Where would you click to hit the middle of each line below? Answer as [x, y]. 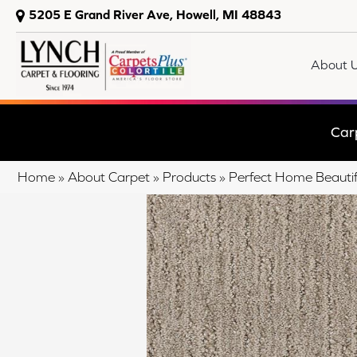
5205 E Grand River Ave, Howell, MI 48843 [155, 14]
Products [189, 177]
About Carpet [109, 177]
